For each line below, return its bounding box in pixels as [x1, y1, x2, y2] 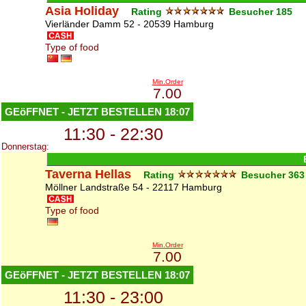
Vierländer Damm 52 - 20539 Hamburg [45, 18, 214, 29]
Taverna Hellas [45, 167, 131, 181]
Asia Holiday [45, 4, 119, 18]
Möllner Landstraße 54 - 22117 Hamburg [45, 182, 222, 193]
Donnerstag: [1, 141, 49, 152]
